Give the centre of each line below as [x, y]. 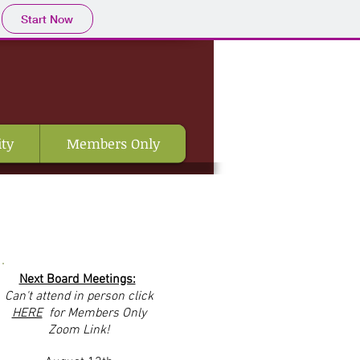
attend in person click [94, 297]
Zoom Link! [79, 330]
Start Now [47, 19]
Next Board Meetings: [77, 280]
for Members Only [94, 313]
